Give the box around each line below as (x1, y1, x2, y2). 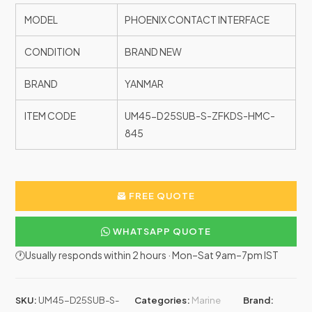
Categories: (134, 295, 192, 306)
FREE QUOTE (127, 190, 195, 202)
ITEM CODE (23, 109, 77, 123)
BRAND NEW (125, 45, 182, 58)
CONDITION (23, 45, 81, 58)
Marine (191, 295, 221, 306)
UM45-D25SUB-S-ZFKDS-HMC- (125, 109, 276, 123)
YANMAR (125, 77, 164, 91)
